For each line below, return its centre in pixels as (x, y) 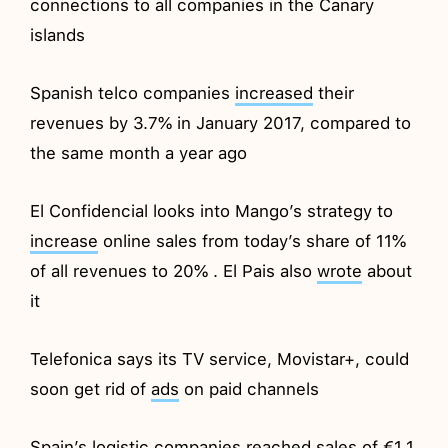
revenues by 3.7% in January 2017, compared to (221, 122)
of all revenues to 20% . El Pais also (174, 270)
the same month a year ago (139, 152)
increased (274, 92)
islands (58, 34)
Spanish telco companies (133, 92)
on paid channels (249, 388)
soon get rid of (91, 388)
